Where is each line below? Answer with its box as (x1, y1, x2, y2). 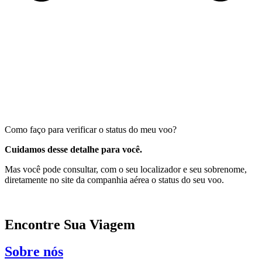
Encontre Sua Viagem (5, 216, 135, 232)
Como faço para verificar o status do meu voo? (5, 124, 177, 135)
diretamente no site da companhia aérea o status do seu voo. (5, 174, 226, 185)
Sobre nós (5, 244, 63, 260)
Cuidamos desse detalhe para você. (5, 144, 142, 154)
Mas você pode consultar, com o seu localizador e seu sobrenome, (5, 164, 247, 174)
